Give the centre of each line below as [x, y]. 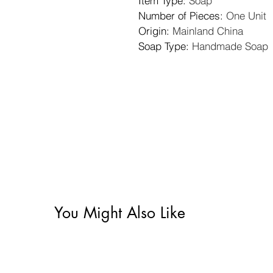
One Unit [246, 16]
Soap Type [162, 46]
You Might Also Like [120, 213]
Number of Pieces [179, 16]
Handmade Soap [230, 46]
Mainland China [208, 31]
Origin [152, 31]
